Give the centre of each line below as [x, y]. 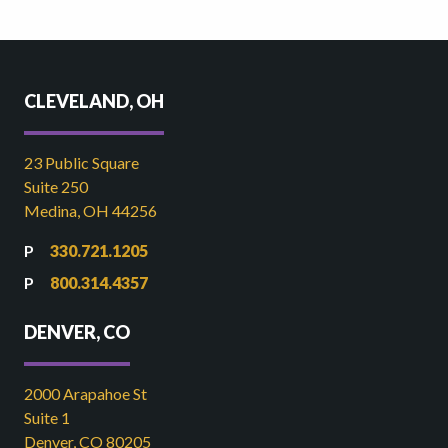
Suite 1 [47, 417]
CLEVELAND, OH [94, 101]
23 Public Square [81, 162]
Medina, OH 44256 [90, 210]
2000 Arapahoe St [85, 393]
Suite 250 [56, 186]
